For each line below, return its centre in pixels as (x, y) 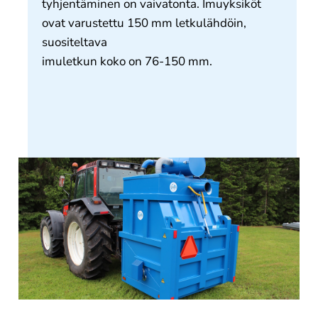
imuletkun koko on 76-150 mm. (127, 61)
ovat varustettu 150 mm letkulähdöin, (144, 23)
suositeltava (74, 42)
